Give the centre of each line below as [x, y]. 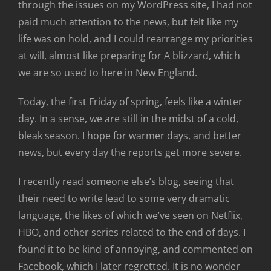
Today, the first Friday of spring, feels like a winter [130, 102]
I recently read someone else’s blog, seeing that [126, 182]
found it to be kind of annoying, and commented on [135, 250]
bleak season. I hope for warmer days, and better [130, 136]
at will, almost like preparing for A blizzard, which [129, 56]
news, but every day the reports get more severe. [130, 153]
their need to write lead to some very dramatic [124, 199]
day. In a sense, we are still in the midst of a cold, [128, 119]
